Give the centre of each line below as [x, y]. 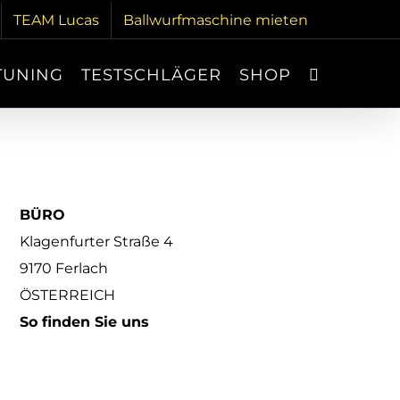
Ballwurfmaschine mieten [216, 20]
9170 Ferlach [64, 268]
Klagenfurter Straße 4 [97, 242]
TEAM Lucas [56, 20]
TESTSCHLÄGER [151, 75]
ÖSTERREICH [68, 295]
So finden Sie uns [85, 322]
